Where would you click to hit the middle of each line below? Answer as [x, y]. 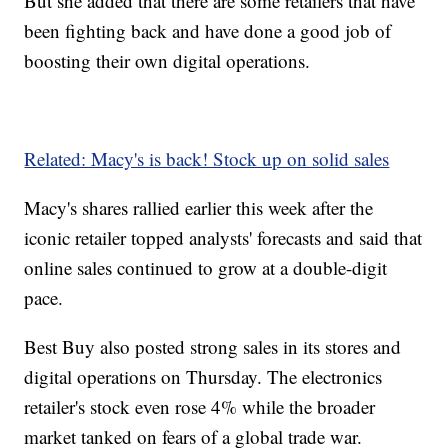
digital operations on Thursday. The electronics [203, 377]
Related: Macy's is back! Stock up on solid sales [207, 159]
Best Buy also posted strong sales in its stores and [213, 347]
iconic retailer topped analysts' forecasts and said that [223, 238]
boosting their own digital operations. [167, 61]
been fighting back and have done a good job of [208, 31]
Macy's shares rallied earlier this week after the [199, 208]
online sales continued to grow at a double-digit [206, 268]
